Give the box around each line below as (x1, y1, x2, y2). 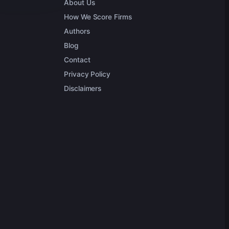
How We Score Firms (64, 13, 132, 21)
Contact (64, 56, 90, 64)
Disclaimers (64, 84, 102, 93)
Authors (64, 27, 90, 35)
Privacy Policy (64, 70, 110, 78)
